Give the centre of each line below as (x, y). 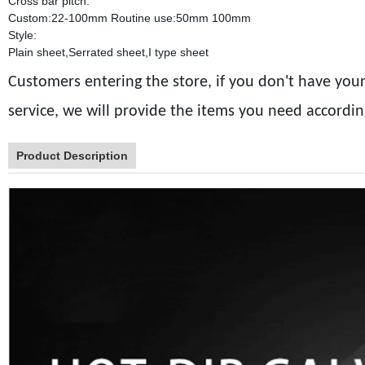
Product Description (72, 156)
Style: (22, 35)
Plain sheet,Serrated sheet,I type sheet (108, 52)
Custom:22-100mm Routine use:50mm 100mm (129, 18)
